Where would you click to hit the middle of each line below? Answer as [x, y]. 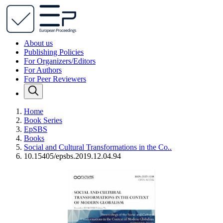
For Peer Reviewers [55, 79]
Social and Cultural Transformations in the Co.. [98, 147]
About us [38, 43]
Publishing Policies [54, 52]
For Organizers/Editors [60, 61]
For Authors [43, 70]
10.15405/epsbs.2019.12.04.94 [72, 156]
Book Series [43, 120]
